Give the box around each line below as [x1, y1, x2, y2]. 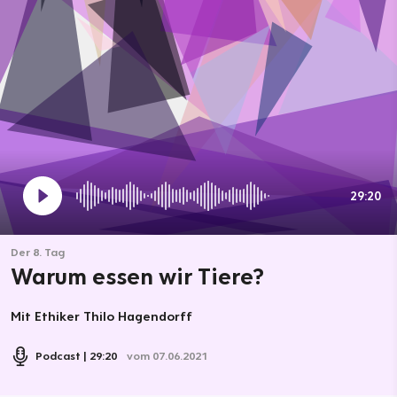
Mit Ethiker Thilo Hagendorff [11, 307, 192, 325]
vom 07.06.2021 [126, 348, 207, 363]
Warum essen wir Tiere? [11, 261, 264, 292]
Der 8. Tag [11, 245, 65, 260]
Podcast [35, 348, 81, 363]
